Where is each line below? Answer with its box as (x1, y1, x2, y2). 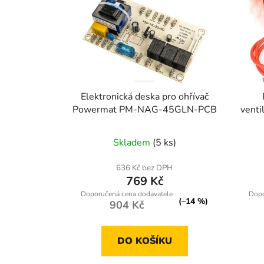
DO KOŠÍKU (117, 235, 172, 248)
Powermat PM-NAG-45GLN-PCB (72, 103, 217, 117)
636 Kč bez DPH (116, 163, 173, 174)
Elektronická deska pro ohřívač (80, 90, 209, 104)
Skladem (113, 136, 153, 150)
